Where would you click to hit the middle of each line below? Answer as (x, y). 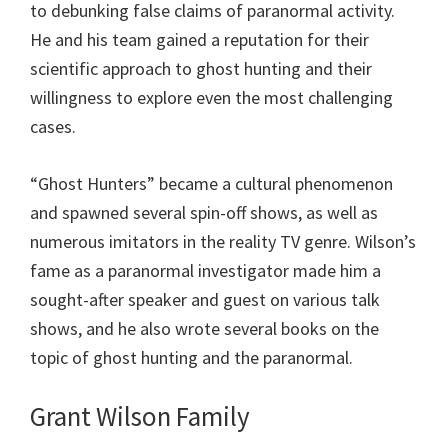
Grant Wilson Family (140, 416)
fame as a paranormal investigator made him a (205, 271)
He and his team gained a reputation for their (199, 40)
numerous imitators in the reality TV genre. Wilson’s (223, 242)
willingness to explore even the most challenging (211, 98)
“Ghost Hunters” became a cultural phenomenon (211, 184)
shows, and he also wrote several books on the (204, 329)
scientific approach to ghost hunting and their (201, 69)
